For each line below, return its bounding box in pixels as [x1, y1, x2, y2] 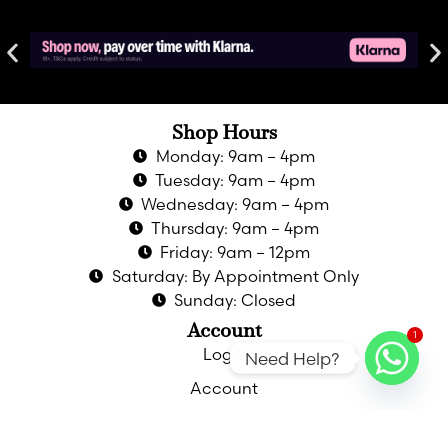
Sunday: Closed [174, 289, 297, 310]
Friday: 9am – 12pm [160, 241, 311, 262]
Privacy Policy [170, 411, 278, 432]
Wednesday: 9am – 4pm [141, 193, 330, 214]
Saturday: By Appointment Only [111, 265, 359, 286]
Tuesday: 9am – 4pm [155, 169, 316, 190]
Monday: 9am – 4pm [155, 145, 315, 166]
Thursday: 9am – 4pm [151, 217, 320, 238]
